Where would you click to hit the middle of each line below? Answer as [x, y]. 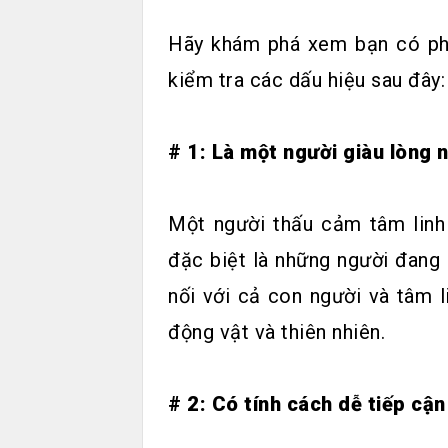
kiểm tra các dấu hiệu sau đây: [306, 79]
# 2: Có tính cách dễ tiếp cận [307, 403]
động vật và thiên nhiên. [276, 331]
